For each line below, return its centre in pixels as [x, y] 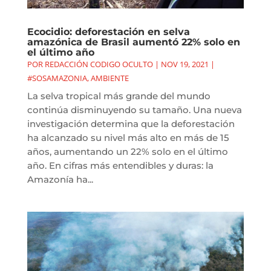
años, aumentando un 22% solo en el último [127, 151]
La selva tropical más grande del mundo [119, 96]
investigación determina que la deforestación [131, 123]
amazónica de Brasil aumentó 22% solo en [133, 42]
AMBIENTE [109, 78]
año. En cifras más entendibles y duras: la [120, 165]
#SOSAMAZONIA [57, 78]
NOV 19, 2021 [184, 64]
